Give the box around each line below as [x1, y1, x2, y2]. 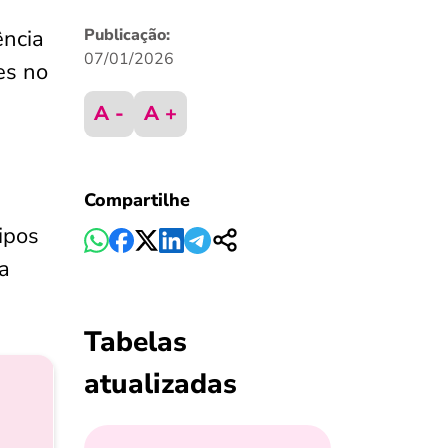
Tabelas [83, 323, 187, 361]
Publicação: [83, 24, 170, 46]
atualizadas [83, 365, 237, 403]
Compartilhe [83, 188, 190, 212]
